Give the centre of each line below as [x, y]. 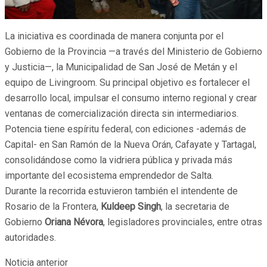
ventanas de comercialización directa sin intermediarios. [122, 113]
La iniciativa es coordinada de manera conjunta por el [114, 36]
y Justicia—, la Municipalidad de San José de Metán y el [121, 67]
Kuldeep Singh [131, 206]
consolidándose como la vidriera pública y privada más [119, 160]
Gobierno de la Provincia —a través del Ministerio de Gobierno [133, 51]
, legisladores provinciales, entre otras [183, 222]
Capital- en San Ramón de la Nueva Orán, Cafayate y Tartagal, [131, 144]
